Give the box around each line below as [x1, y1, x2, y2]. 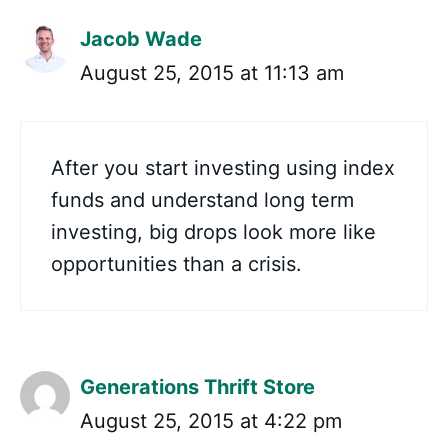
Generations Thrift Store [80, 375, 315, 400]
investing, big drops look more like [51, 220, 376, 245]
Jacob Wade [80, 27, 202, 52]
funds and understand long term [51, 188, 354, 213]
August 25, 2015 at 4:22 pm [80, 409, 342, 434]
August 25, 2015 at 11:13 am [80, 61, 344, 86]
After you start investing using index [51, 156, 395, 181]
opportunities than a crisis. [51, 252, 302, 277]
